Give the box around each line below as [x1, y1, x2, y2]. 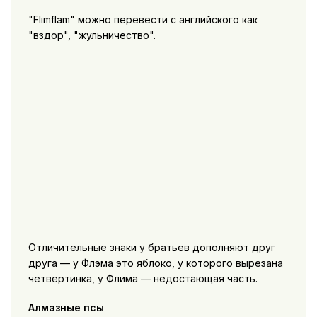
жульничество [78, 29, 149, 42]
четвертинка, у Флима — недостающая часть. [28, 272, 258, 285]
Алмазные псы [28, 301, 104, 314]
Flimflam [33, 13, 70, 26]
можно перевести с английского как [74, 13, 258, 26]
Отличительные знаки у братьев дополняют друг [28, 241, 275, 254]
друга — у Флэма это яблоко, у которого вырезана [28, 257, 283, 270]
